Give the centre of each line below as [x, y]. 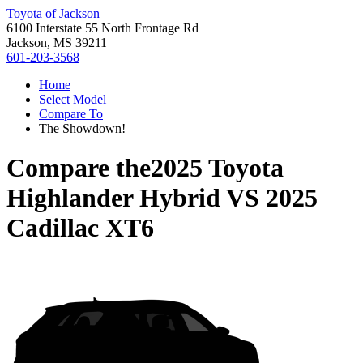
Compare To [71, 114]
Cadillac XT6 [80, 228]
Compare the [79, 168]
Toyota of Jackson [53, 13]
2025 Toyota [217, 168]
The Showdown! [82, 128]
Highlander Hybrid [113, 198]
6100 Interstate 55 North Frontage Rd [102, 28]
